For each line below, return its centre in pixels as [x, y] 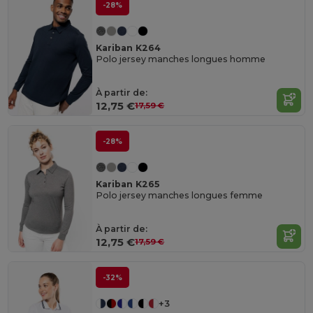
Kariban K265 [128, 184]
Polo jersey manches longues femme [180, 196]
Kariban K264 [129, 48]
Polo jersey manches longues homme [181, 59]
